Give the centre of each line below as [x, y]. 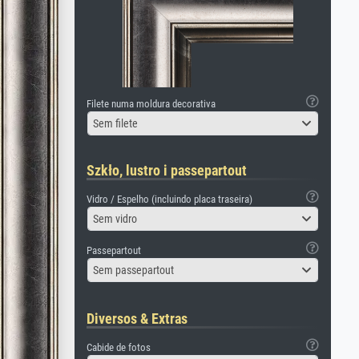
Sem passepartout [133, 270]
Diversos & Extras [137, 319]
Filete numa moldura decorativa [151, 104]
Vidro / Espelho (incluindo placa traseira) [169, 199]
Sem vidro [115, 218]
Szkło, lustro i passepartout [167, 170]
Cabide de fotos [119, 347]
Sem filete [115, 123]
